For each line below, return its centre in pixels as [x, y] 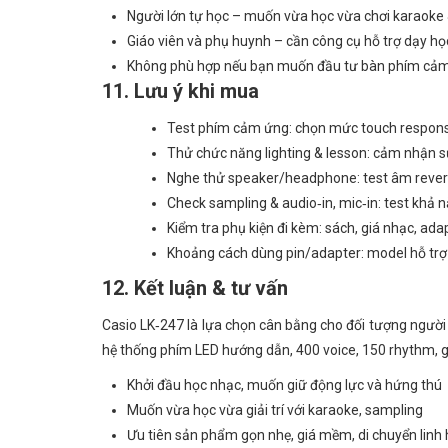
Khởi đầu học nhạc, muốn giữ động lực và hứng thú [284, 385]
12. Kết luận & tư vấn [195, 288]
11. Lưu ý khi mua [180, 91]
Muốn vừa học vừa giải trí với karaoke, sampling [275, 410]
